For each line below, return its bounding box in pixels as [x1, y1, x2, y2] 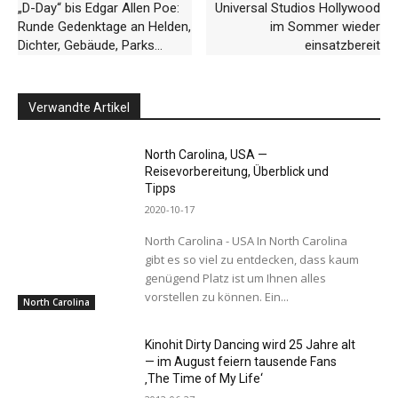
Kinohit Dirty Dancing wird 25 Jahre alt [144, 338, 355, 353]
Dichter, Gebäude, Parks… [18, 37, 163, 54]
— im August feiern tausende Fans [144, 354, 337, 370]
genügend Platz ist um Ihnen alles [144, 270, 326, 287]
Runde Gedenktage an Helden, [18, 19, 191, 36]
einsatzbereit [304, 37, 380, 54]
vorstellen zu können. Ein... [144, 289, 289, 306]
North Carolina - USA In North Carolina [144, 233, 257, 250]
